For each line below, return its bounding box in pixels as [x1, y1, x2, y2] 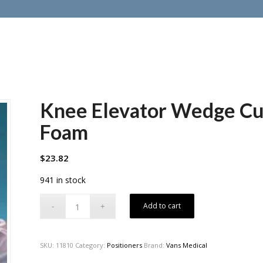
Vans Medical [166, 241, 208, 250]
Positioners [107, 241, 143, 250]
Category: [75, 241, 107, 250]
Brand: [144, 241, 167, 250]
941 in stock [40, 174, 86, 186]
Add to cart [143, 201, 181, 211]
